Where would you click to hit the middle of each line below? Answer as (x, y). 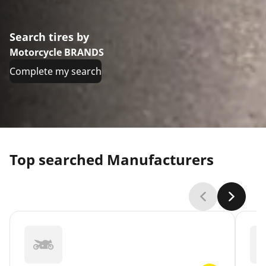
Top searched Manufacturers (112, 160)
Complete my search (56, 72)
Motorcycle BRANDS (57, 53)
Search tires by (49, 37)
